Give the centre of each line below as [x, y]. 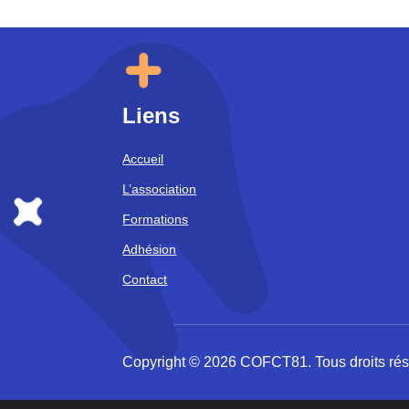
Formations [156, 220]
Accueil [143, 159]
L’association [160, 189]
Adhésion [150, 250]
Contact [145, 280]
